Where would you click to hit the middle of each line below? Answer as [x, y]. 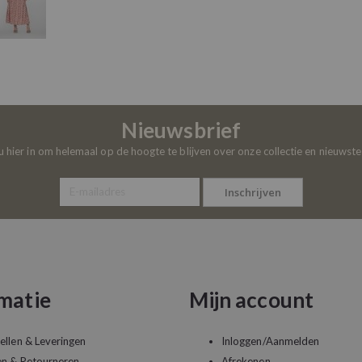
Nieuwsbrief [181, 130]
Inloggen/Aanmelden [271, 341]
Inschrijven [253, 192]
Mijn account [251, 299]
